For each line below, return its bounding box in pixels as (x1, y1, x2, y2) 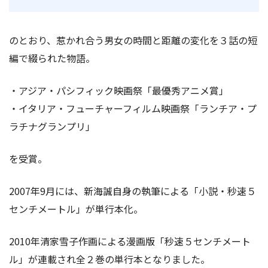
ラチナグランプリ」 (9, 118, 95, 133)
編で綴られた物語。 (9, 50, 95, 65)
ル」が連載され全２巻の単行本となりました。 (9, 251, 210, 266)
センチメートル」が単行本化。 (9, 201, 143, 216)
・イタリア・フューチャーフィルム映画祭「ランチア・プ (9, 100, 257, 115)
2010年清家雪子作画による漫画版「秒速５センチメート (9, 233, 251, 248)
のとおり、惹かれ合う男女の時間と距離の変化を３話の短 (9, 32, 257, 47)
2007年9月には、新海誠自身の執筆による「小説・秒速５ (9, 183, 256, 198)
